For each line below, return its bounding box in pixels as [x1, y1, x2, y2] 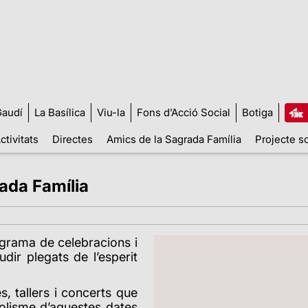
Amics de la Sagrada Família [106, 132, 241, 146]
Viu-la [96, 105, 125, 119]
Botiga [241, 105, 273, 119]
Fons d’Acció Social [136, 105, 230, 119]
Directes [52, 132, 93, 146]
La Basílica [34, 105, 85, 119]
